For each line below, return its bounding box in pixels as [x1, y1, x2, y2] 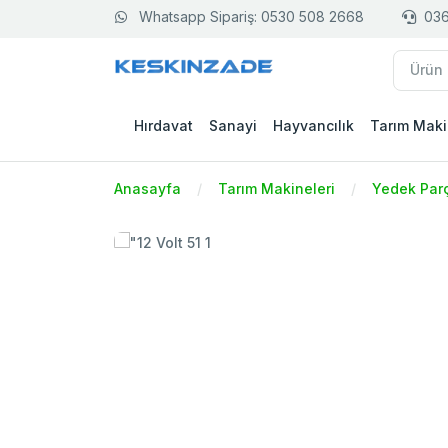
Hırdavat [134, 117, 193, 135]
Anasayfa [114, 180, 181, 198]
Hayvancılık [273, 117, 354, 135]
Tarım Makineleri [218, 180, 335, 198]
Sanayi [209, 117, 257, 135]
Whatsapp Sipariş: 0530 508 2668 [139, 7, 364, 25]
